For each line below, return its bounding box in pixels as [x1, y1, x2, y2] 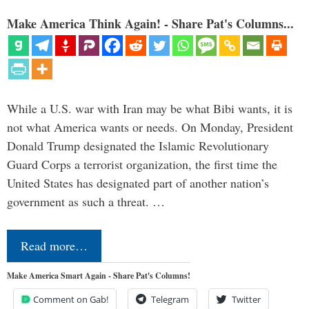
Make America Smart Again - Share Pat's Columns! [7, 270, 190, 282]
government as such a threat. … [7, 193, 165, 210]
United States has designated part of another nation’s [7, 175, 269, 192]
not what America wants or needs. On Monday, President [7, 119, 293, 136]
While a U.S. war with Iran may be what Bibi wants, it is [7, 100, 292, 117]
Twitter [232, 293, 261, 306]
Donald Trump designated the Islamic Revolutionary [7, 137, 269, 154]
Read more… [21, 237, 88, 255]
